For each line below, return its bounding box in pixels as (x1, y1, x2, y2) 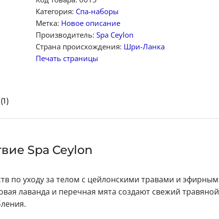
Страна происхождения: (35, 42, 124, 52)
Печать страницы (35, 53, 98, 64)
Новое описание (61, 18, 120, 28)
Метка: (35, 18, 61, 28)
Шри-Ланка (123, 42, 165, 52)
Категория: (35, 6, 76, 17)
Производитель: (35, 30, 96, 40)
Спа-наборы (75, 6, 119, 17)
